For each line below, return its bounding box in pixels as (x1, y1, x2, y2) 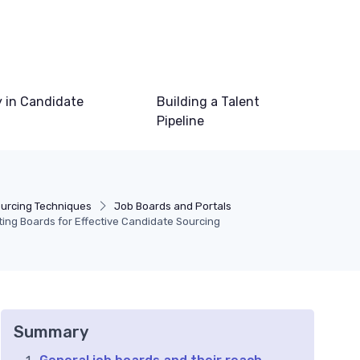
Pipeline (157, 113, 205, 129)
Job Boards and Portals (114, 200, 232, 213)
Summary (14, 322, 88, 342)
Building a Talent (157, 94, 260, 110)
